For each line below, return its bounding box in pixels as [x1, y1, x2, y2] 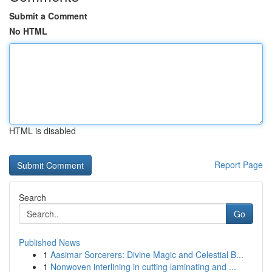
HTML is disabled [9, 124, 76, 137]
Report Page [214, 158, 263, 171]
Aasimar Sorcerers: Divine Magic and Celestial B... [50, 248, 243, 260]
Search [19, 191, 46, 203]
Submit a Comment [9, 10, 87, 22]
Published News [19, 236, 80, 248]
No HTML [9, 25, 47, 37]
